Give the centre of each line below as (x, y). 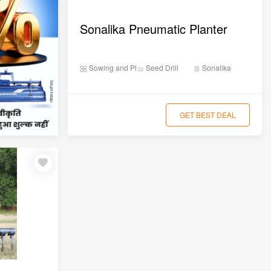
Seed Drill (161, 67)
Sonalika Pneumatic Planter (154, 29)
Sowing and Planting (122, 67)
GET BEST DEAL (207, 115)
